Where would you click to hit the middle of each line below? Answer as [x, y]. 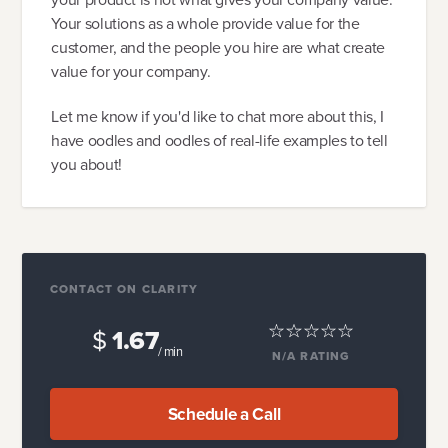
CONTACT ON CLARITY [124, 288]
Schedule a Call [224, 414]
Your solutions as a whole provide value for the [205, 23]
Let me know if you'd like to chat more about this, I [217, 117]
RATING [325, 356]
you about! [86, 165]
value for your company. [131, 71]
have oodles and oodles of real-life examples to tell [219, 141]
